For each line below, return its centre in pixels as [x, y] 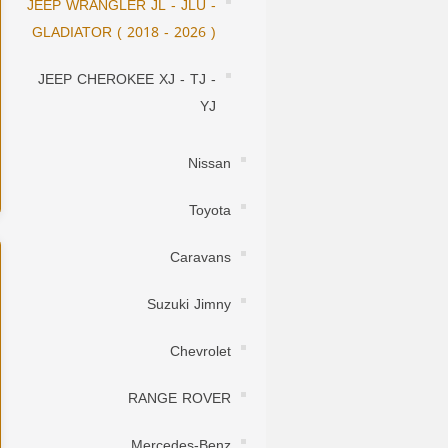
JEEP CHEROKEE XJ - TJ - [127, 80]
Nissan [209, 164]
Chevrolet [200, 352]
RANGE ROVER [179, 399]
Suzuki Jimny [189, 305]
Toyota [210, 211]
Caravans [200, 258]
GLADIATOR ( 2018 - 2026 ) [124, 33]
